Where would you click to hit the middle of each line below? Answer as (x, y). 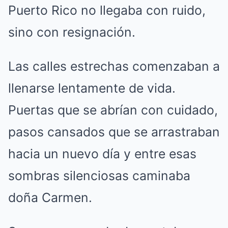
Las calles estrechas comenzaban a (114, 66)
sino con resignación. (72, 32)
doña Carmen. (50, 197)
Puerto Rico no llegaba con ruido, (107, 10)
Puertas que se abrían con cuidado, (113, 110)
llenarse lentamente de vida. (92, 88)
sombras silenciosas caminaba (99, 175)
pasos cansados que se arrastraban (114, 132)
